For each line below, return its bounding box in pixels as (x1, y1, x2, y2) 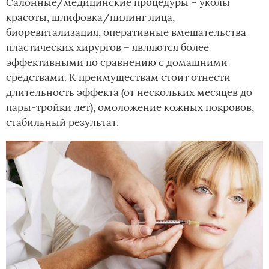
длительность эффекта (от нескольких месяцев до (6, 86, 252, 100)
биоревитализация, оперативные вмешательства (6, 26, 246, 40)
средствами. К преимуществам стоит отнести (6, 71, 231, 85)
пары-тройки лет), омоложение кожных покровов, (6, 101, 254, 115)
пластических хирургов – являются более (6, 41, 209, 55)
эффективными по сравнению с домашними (6, 56, 228, 70)
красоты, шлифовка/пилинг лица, (6, 11, 175, 25)
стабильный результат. (6, 116, 119, 130)
